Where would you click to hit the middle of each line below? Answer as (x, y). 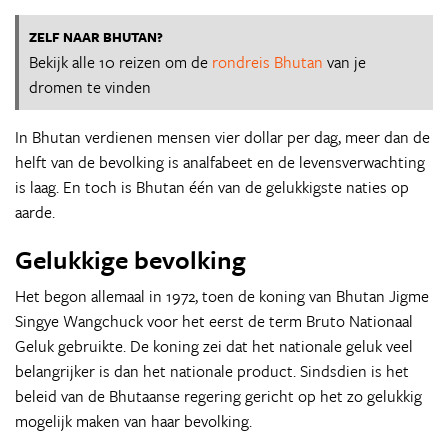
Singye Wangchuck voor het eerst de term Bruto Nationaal (214, 321)
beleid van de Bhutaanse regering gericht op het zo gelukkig (218, 396)
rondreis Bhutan (267, 62)
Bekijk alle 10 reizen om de (120, 62)
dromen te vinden (90, 87)
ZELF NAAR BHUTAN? (96, 37)
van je (344, 62)
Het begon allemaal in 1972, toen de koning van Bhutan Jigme (222, 296)
